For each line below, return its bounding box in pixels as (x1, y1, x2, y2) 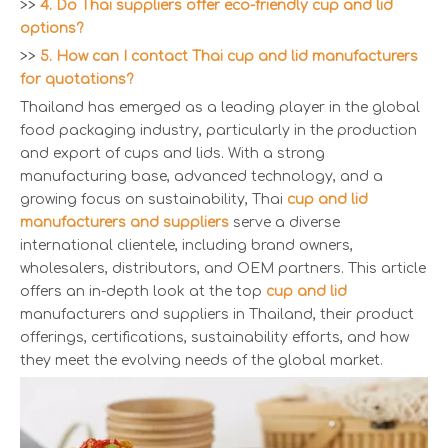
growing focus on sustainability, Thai (20, 191, 287, 207)
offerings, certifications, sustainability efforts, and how (20, 329, 409, 345)
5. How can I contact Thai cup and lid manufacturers (40, 48, 418, 64)
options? (20, 20, 83, 36)
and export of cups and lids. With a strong (20, 145, 325, 161)
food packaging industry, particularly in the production (20, 122, 417, 138)
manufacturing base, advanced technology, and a (20, 168, 383, 184)
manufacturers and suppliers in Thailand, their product (20, 306, 414, 322)
